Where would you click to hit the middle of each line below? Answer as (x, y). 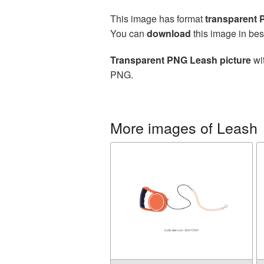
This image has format (158, 19)
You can (128, 33)
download (169, 33)
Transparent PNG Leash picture (181, 60)
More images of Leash (184, 127)
